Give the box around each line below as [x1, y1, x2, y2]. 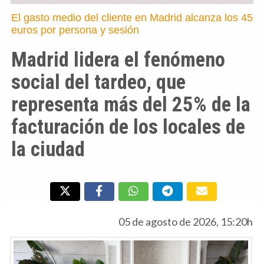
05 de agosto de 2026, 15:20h [118, 215, 253, 229]
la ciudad [11, 137, 85, 161]
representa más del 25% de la [11, 93, 250, 117]
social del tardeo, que [11, 70, 186, 94]
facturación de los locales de [11, 115, 245, 139]
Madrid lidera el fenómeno [11, 48, 225, 72]
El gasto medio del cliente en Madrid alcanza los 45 [11, 12, 253, 24]
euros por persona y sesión [11, 24, 139, 37]
